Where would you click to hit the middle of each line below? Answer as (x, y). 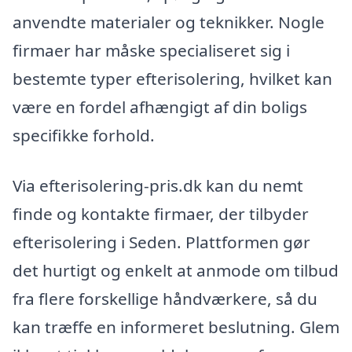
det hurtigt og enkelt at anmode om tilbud (176, 271)
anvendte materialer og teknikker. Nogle (169, 22)
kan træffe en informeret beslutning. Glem (176, 327)
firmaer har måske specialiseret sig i (151, 51)
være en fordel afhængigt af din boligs (160, 107)
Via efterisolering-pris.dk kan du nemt (158, 186)
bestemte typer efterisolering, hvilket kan (172, 79)
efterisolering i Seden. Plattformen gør (161, 242)
